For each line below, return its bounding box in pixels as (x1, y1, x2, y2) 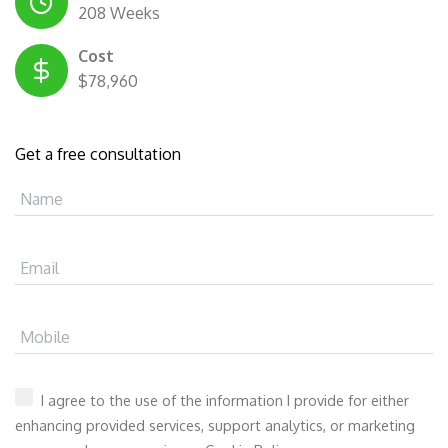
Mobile (20, 326, 70, 347)
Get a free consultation (15, 143, 181, 164)
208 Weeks (78, 2, 160, 23)
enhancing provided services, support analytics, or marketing (15, 415, 415, 434)
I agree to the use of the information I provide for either (37, 390, 409, 409)
